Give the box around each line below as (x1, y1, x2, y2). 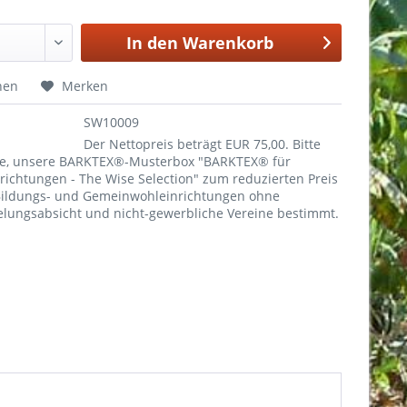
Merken (62, 77, 108, 94)
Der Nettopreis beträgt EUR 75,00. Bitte (83, 135, 321, 153)
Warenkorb (183, 32, 274, 54)
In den (126, 32, 179, 54)
